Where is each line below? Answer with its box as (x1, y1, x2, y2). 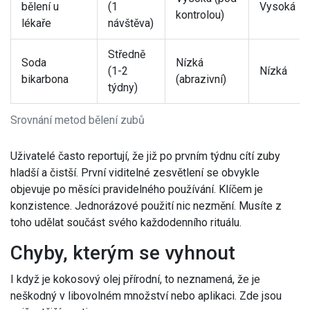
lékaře (21, 17, 51, 30)
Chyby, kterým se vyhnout (10, 241, 235, 265)
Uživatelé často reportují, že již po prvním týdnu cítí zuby (10, 149, 280, 163)
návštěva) (108, 17, 154, 30)
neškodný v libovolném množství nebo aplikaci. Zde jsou (10, 289, 282, 303)
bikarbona (21, 73, 69, 86)
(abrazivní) (176, 73, 226, 86)
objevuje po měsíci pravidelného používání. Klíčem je (10, 183, 263, 197)
